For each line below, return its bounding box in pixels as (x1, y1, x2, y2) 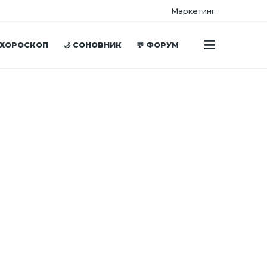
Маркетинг (171, 6, 215, 15)
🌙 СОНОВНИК (63, 40, 122, 49)
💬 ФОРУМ (136, 40, 179, 49)
